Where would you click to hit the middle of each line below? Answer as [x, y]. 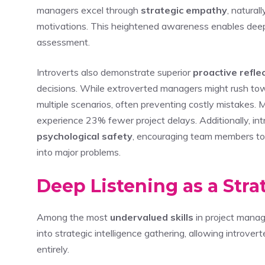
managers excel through [89, 10]
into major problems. [79, 152]
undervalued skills [152, 217]
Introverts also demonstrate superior [115, 72]
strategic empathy [184, 10]
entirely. [53, 249]
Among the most [73, 217]
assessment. [63, 42]
